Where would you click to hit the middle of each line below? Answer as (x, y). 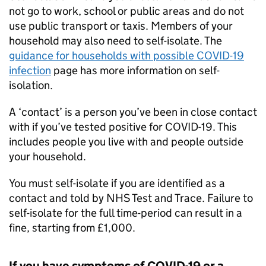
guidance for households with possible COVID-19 (126, 56)
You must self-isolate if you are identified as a (117, 183)
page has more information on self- (135, 70)
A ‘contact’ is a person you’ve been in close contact (133, 112)
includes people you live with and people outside (126, 142)
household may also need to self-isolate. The (115, 41)
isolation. (31, 85)
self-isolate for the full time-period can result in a (126, 213)
